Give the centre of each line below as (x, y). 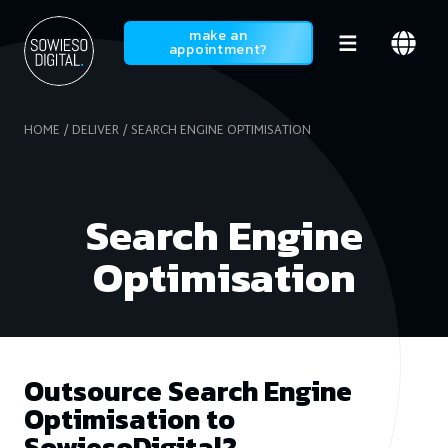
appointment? (218, 49)
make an (218, 35)
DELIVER (95, 131)
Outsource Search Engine (188, 391)
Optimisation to (129, 419)
